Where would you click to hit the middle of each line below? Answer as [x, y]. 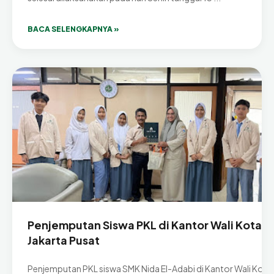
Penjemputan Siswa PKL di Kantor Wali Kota [145, 225]
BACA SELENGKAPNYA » [73, 29]
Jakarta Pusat [64, 240]
